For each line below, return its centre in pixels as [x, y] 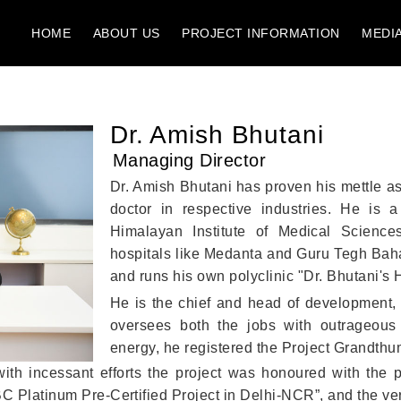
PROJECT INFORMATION [261, 33]
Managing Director [189, 161]
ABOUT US [126, 33]
